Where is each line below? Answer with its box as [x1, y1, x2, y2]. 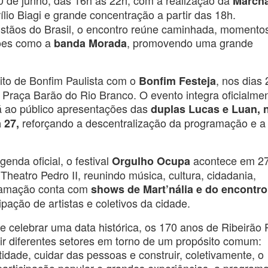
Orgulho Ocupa [112, 153, 190, 169]
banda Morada [54, 35, 127, 51]
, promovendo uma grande [127, 35, 253, 51]
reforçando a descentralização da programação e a [19, 115, 266, 131]
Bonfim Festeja [139, 73, 216, 89]
